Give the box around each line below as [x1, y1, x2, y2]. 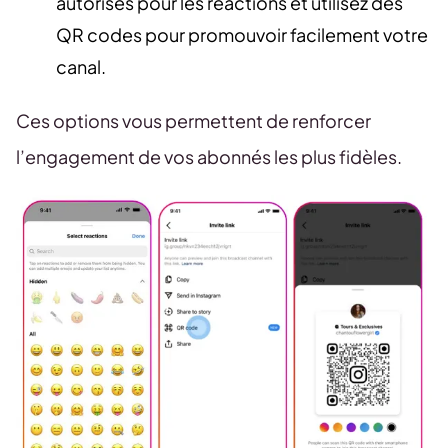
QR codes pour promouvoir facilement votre [56, 23, 428, 47]
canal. [56, 55, 106, 79]
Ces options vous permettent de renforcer [16, 109, 371, 133]
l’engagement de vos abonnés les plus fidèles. [16, 145, 402, 169]
